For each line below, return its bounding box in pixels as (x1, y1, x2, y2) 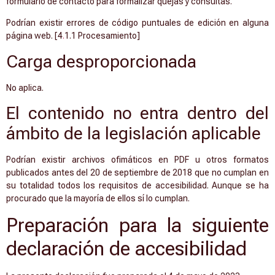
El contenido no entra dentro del (6, 103, 269, 123)
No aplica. (6, 82, 44, 93)
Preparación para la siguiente (6, 214, 269, 238)
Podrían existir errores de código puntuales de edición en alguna (6, 18, 269, 28)
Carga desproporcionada (6, 51, 196, 72)
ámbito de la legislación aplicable (6, 123, 261, 144)
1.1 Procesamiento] (64, 31, 140, 41)
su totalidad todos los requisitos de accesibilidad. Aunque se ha (6, 180, 269, 190)
